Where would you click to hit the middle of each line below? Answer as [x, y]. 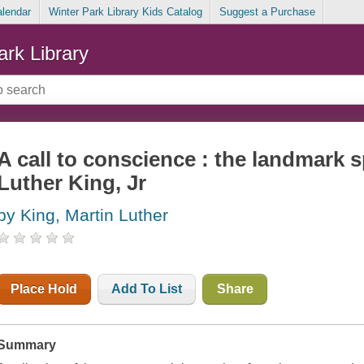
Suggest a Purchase [267, 12]
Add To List [147, 289]
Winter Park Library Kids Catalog [125, 12]
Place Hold [44, 289]
